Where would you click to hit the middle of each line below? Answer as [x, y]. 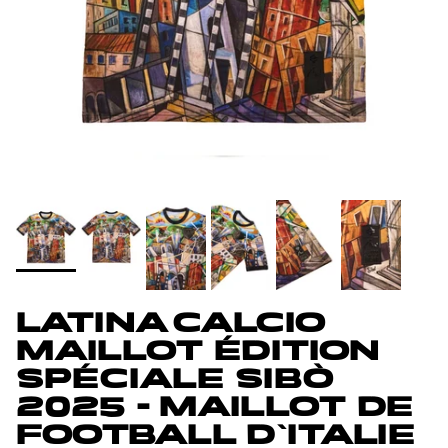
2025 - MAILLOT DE [214, 408]
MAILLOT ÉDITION [197, 352]
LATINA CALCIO [169, 324]
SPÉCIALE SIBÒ [175, 380]
